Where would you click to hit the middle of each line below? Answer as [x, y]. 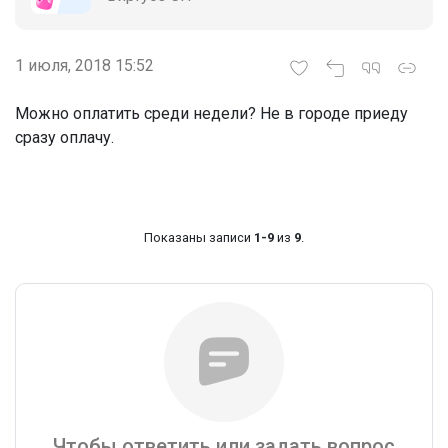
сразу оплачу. [64, 138]
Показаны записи [199, 238]
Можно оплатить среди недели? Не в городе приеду [211, 114]
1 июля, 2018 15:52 [84, 66]
